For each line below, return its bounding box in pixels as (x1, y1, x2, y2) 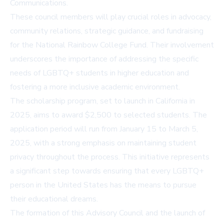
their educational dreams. (10, 193, 98, 205)
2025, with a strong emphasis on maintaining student (10, 137, 196, 149)
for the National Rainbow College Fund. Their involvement (10, 39, 214, 51)
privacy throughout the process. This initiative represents (10, 151, 209, 163)
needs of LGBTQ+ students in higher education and (10, 67, 189, 79)
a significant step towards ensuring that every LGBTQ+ (10, 165, 204, 177)
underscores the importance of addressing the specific (10, 53, 198, 65)
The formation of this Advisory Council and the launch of (10, 207, 205, 219)
